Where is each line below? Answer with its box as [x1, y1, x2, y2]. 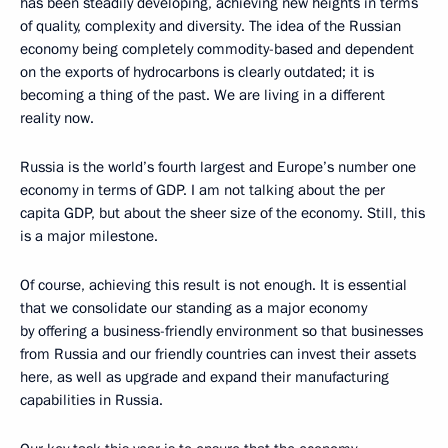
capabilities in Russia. [20, 390, 163, 411]
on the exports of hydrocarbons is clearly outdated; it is [20, 62, 374, 83]
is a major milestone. [20, 226, 158, 247]
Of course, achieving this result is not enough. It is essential [20, 275, 407, 296]
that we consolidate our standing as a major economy [20, 298, 367, 319]
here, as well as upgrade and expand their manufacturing [20, 367, 389, 388]
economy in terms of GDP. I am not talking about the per [20, 180, 385, 201]
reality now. [20, 108, 94, 129]
